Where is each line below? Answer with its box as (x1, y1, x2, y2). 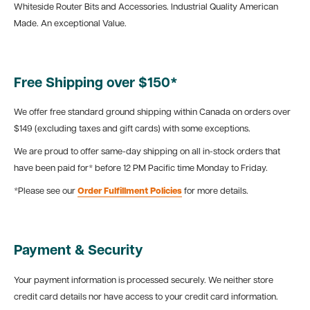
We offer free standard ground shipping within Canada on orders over (14, 108, 291, 118)
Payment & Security (14, 244, 143, 259)
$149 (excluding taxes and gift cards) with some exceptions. (14, 125, 250, 134)
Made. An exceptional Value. (14, 19, 127, 28)
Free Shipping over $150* (14, 76, 178, 91)
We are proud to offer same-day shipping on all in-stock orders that (14, 147, 280, 157)
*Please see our (14, 187, 77, 197)
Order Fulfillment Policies (77, 187, 182, 197)
